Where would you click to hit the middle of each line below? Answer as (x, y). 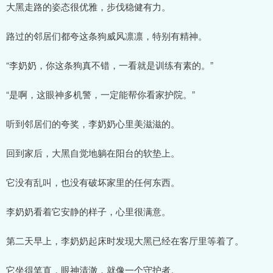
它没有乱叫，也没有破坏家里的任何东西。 (93, 182)
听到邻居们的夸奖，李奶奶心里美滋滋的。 (93, 123)
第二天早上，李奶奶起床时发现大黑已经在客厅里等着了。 (125, 240)
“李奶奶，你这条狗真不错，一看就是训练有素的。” (110, 65)
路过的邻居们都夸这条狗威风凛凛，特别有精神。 (107, 35)
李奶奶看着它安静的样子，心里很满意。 (88, 211)
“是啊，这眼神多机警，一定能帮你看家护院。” (101, 94)
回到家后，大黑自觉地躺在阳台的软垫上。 (93, 152)
